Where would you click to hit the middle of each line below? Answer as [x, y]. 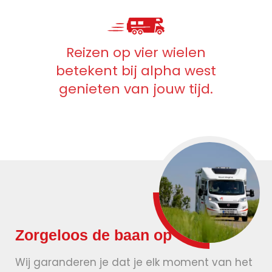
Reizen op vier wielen [136, 53]
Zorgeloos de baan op [93, 235]
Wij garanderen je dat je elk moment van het [134, 262]
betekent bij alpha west [136, 71]
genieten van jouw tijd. [136, 89]
